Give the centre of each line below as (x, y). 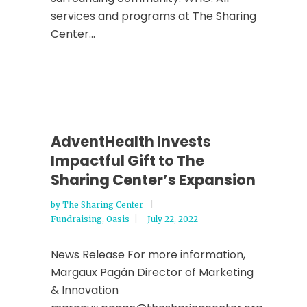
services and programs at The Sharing (153, 16)
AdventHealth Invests (131, 142)
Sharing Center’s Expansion (153, 180)
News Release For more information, (148, 255)
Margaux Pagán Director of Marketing (152, 272)
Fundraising (76, 219)
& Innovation (85, 290)
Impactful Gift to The (127, 161)
